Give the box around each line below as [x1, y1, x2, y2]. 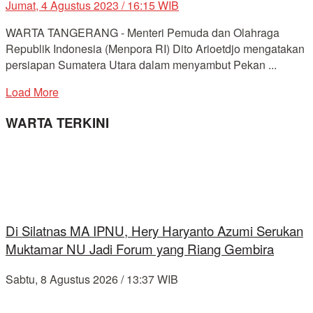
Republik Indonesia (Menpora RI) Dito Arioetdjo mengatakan [6, 41, 305, 57]
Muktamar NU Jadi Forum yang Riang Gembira [6, 240, 274, 259]
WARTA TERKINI [6, 113, 109, 133]
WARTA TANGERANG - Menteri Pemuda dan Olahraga [6, 24, 279, 41]
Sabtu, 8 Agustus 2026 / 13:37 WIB [6, 271, 178, 288]
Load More [6, 84, 59, 101]
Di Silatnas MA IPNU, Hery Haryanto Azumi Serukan [6, 221, 303, 240]
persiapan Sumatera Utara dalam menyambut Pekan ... [6, 57, 277, 73]
